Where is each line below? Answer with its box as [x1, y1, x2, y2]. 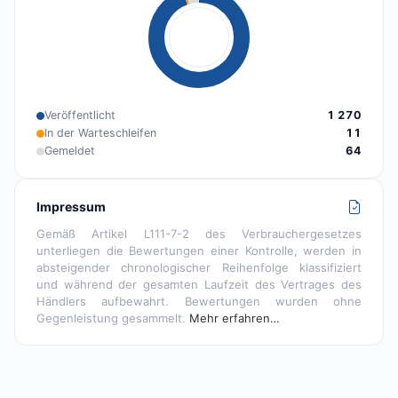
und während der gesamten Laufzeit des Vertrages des [36, 277, 362, 292]
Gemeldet [44, 144, 95, 158]
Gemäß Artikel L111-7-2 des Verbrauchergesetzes [36, 227, 362, 242]
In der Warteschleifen [44, 126, 156, 140]
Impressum [36, 199, 106, 215]
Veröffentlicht [44, 108, 115, 123]
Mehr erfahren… [189, 311, 280, 326]
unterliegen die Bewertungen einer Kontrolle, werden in [36, 243, 362, 259]
